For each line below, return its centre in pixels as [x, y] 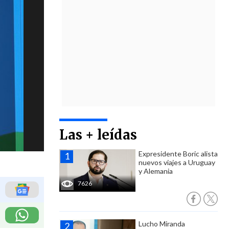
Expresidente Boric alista [178, 154]
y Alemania [156, 171]
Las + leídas [98, 135]
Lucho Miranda [162, 224]
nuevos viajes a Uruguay [177, 162]
